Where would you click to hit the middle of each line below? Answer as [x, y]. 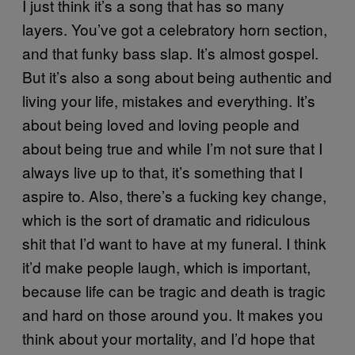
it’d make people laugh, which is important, [166, 267]
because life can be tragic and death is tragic [174, 291]
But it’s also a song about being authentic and [177, 77]
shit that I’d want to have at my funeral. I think [174, 243]
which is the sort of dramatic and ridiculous [166, 219]
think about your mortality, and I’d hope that [168, 338]
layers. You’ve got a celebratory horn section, [175, 29]
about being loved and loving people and [161, 124]
